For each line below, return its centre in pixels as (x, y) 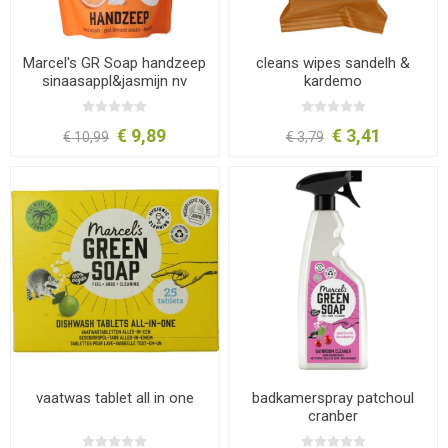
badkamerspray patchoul (333, 398)
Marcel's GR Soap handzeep (115, 63)
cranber (333, 416)
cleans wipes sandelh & (333, 63)
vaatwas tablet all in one (114, 398)
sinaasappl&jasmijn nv (115, 81)
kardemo (333, 81)
